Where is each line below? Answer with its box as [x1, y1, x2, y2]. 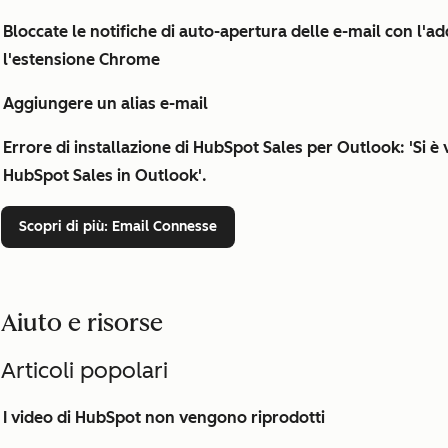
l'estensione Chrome [3, 50, 160, 69]
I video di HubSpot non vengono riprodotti [3, 408, 325, 427]
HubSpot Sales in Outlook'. [3, 166, 207, 185]
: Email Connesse [104, 218, 217, 235]
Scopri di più [19, 218, 104, 235]
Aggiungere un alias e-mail [3, 94, 208, 113]
